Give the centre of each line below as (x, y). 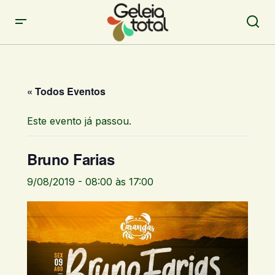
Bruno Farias (71, 159)
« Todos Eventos (66, 91)
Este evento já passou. (79, 121)
